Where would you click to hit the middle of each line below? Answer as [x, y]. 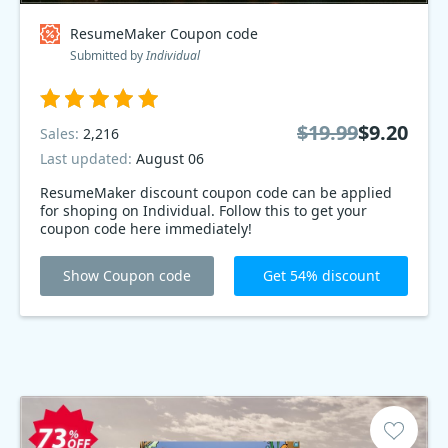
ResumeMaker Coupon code [164, 33]
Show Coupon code [127, 275]
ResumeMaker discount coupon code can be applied [216, 192]
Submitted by [108, 55]
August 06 [170, 158]
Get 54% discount [321, 275]
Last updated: [88, 158]
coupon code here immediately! [146, 228]
